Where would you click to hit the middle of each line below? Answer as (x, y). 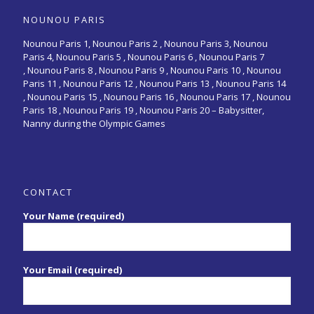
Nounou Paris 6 (160, 56)
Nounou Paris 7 (231, 56)
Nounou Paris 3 (197, 43)
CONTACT (48, 192)
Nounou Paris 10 (204, 70)
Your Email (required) (73, 269)
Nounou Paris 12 (98, 83)
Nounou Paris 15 (62, 96)
